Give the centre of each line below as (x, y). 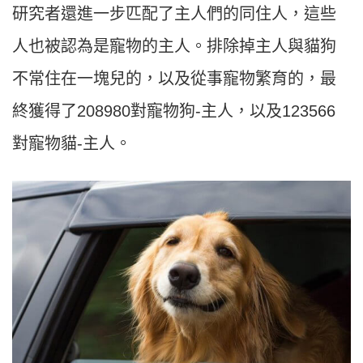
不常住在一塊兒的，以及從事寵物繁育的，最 (174, 78)
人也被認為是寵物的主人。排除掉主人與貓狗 (174, 46)
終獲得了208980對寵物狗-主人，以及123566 (174, 111)
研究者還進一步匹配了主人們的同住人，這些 (174, 13)
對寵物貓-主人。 (72, 143)
